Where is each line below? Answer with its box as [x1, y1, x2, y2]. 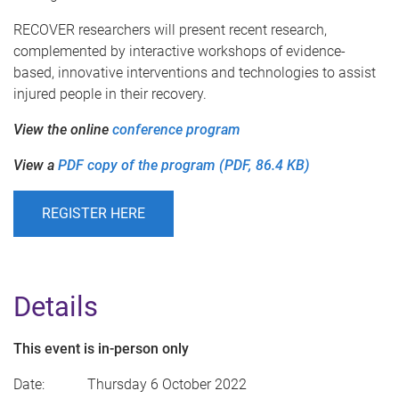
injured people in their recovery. [13, 85, 207, 103]
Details [13, 290, 98, 324]
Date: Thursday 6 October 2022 [13, 376, 247, 394]
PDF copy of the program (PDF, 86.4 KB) [58, 157, 310, 175]
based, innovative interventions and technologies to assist [13, 64, 376, 82]
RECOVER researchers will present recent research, [13, 21, 327, 39]
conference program [112, 121, 240, 139]
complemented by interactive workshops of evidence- [13, 43, 346, 61]
